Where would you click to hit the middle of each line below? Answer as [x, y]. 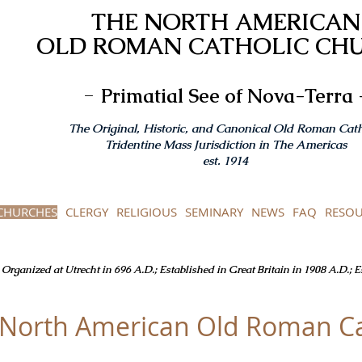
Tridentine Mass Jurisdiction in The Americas [225, 144]
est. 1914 [225, 160]
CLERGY [87, 212]
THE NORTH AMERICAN [225, 22]
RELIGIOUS [147, 212]
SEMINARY [214, 212]
